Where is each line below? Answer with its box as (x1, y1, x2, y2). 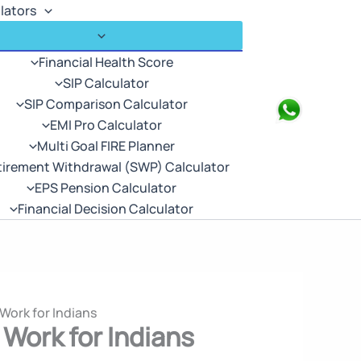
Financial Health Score (38, 53, 173, 71)
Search (258, 99, 306, 118)
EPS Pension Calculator (35, 179, 176, 197)
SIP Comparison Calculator (23, 95, 188, 113)
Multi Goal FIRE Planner (36, 137, 175, 155)
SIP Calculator (62, 74, 149, 92)
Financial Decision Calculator (18, 200, 193, 218)
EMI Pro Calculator (49, 116, 162, 134)
